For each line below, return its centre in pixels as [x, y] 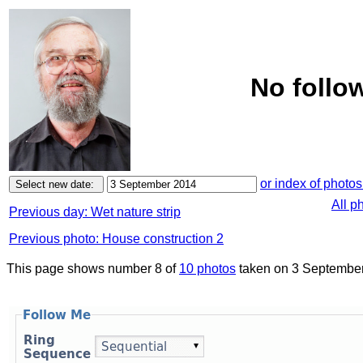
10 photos [207, 269]
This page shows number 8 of [93, 269]
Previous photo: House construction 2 [116, 239]
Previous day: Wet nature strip [95, 212]
